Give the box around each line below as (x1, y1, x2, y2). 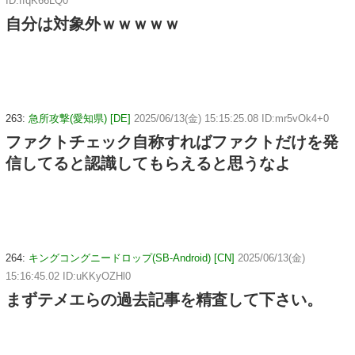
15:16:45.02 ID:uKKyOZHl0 (6, 269, 131, 282)
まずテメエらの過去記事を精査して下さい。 (6, 290, 323, 308)
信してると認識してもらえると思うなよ (6, 154, 291, 172)
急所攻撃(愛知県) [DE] (29, 112, 131, 124)
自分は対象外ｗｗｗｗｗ (6, 15, 180, 32)
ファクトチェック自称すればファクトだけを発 (6, 132, 338, 151)
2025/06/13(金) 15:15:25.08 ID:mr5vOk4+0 (134, 112, 329, 124)
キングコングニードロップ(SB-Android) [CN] (29, 251, 235, 264)
